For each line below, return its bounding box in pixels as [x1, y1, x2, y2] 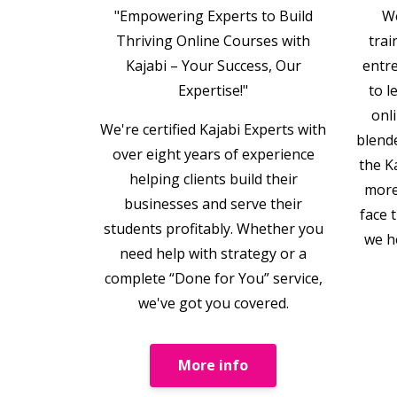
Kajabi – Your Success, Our [125, 55, 301, 75]
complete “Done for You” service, [104, 268, 323, 288]
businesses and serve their [124, 193, 303, 214]
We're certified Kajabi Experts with [100, 119, 327, 139]
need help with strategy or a [120, 243, 307, 263]
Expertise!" [178, 80, 249, 100]
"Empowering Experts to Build [113, 5, 313, 26]
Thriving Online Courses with [116, 30, 311, 51]
